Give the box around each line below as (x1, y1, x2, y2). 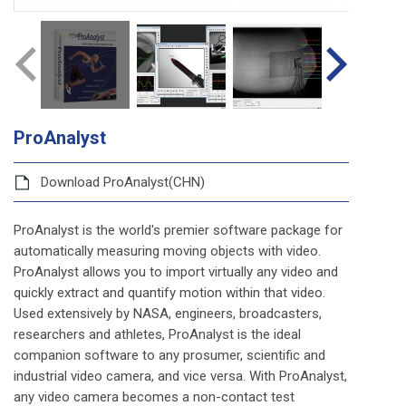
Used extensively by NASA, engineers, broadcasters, (14, 305, 322, 322)
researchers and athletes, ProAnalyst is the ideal (14, 326, 301, 343)
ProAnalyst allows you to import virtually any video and (14, 264, 338, 280)
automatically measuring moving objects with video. (14, 243, 321, 259)
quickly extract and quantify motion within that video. (14, 285, 325, 301)
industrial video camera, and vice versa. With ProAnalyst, (14, 368, 347, 384)
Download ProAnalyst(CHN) (41, 174, 205, 190)
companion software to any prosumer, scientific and (14, 347, 325, 363)
